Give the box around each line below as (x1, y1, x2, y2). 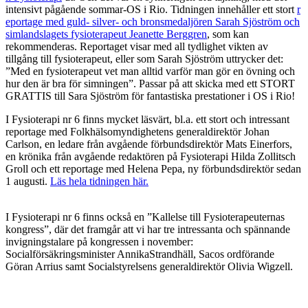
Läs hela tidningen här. (50, 175, 148, 188)
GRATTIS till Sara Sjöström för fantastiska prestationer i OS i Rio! (5, 90, 295, 102)
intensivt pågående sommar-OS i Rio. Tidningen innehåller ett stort (5, 3, 297, 16)
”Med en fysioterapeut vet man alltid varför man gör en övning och (5, 65, 295, 78)
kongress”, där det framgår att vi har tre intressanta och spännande (5, 223, 290, 236)
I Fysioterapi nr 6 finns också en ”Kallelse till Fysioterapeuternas (5, 211, 285, 223)
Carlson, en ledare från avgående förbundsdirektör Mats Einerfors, (5, 138, 292, 151)
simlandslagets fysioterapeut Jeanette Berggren (5, 28, 207, 41)
